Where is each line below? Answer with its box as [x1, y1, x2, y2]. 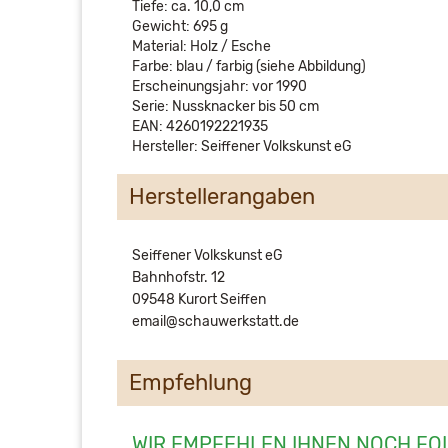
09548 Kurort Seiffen [132, 290, 266, 308]
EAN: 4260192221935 [132, 117, 268, 135]
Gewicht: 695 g [132, 17, 228, 35]
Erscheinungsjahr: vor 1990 [132, 77, 307, 95]
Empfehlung [129, 368, 252, 396]
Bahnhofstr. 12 [132, 268, 225, 286]
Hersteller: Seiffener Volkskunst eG [132, 137, 352, 155]
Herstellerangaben [129, 182, 315, 210]
